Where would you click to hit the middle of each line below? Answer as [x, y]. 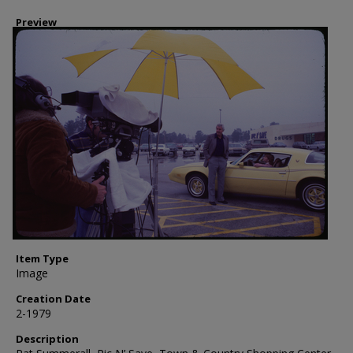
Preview [36, 22]
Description [47, 339]
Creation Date [53, 299]
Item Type [42, 258]
